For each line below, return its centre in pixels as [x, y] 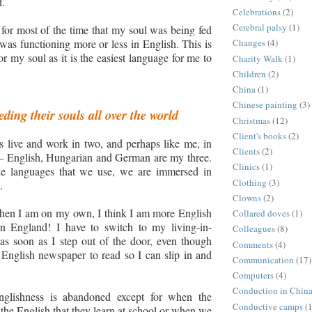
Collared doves [261, 213]
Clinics [246, 167]
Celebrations [257, 11]
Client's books [259, 135]
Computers [253, 275]
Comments [253, 244]
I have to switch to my [109, 226]
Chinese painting [265, 105]
